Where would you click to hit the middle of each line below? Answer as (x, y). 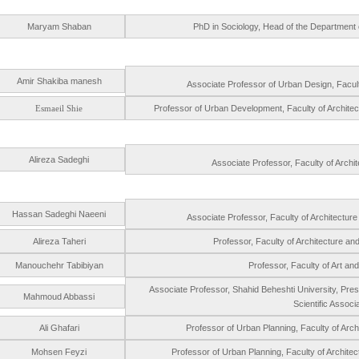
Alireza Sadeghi (59, 159)
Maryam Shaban (59, 26)
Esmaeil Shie (59, 108)
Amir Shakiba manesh (59, 81)
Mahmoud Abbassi (59, 296)
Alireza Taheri (59, 241)
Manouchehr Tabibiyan (59, 265)
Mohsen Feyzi (59, 352)
